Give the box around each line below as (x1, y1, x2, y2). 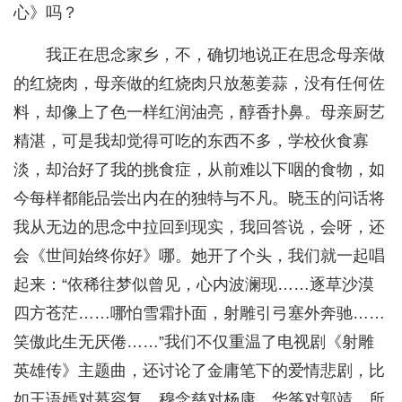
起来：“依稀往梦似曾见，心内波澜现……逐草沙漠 (13, 275, 374, 294)
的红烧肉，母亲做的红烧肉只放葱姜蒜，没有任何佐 (13, 74, 385, 93)
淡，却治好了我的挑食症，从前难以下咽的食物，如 (13, 161, 385, 179)
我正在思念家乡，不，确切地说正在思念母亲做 (46, 46, 385, 65)
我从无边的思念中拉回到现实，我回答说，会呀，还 (13, 218, 385, 237)
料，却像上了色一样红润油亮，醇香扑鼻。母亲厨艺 (13, 103, 385, 122)
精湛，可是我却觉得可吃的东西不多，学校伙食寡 (13, 132, 369, 151)
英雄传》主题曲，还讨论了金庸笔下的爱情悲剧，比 (13, 362, 385, 380)
